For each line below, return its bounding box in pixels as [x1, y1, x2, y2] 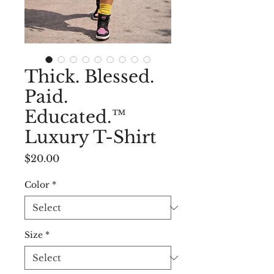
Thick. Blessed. [24, 66, 154, 87]
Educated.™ [24, 106, 127, 128]
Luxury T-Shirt [24, 127, 157, 148]
